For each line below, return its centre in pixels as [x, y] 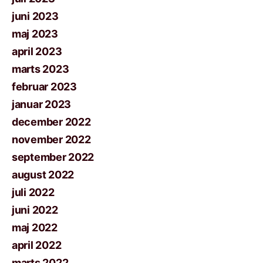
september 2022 [53, 157]
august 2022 [43, 174]
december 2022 [51, 122]
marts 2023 [41, 69]
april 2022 [37, 245]
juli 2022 [33, 192]
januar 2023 [42, 104]
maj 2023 [35, 33]
